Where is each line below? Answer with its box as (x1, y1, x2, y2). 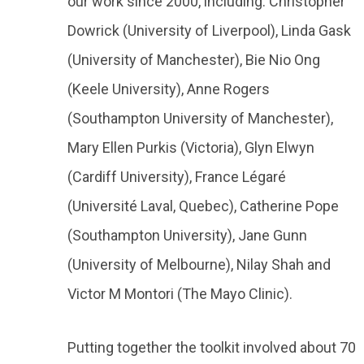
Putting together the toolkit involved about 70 (67, 339, 356, 356)
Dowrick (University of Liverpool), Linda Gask (67, 22, 351, 39)
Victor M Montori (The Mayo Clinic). (67, 285, 292, 302)
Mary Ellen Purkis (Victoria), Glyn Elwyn (67, 139, 314, 156)
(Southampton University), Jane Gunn (67, 227, 307, 244)
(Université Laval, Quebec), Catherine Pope (67, 197, 339, 214)
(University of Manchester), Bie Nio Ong (67, 51, 320, 68)
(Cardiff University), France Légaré (67, 168, 286, 185)
